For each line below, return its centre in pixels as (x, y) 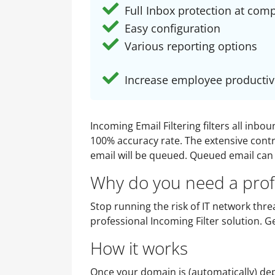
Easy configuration (171, 28)
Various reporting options (189, 46)
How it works (139, 248)
